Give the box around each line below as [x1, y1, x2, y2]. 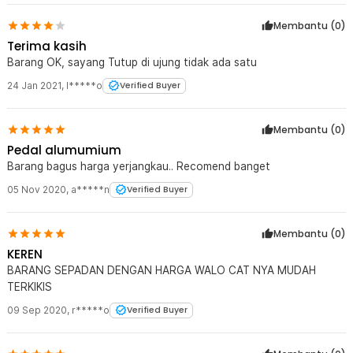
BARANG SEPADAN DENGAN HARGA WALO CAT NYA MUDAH [7, 263, 316, 277]
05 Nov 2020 [7, 183, 66, 195]
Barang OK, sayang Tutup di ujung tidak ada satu [7, 55, 257, 69]
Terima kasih [7, 37, 87, 54]
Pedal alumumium [7, 141, 121, 158]
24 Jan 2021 [7, 79, 61, 91]
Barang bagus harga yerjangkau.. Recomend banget [7, 159, 270, 173]
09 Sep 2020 [7, 303, 67, 316]
